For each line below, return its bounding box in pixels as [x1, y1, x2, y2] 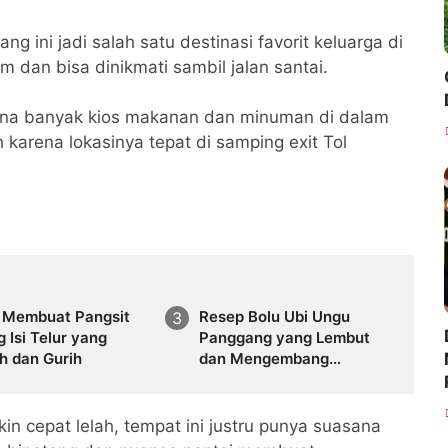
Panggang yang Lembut [198, 327, 370, 347]
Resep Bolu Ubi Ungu [198, 306, 350, 326]
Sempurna [198, 369, 273, 389]
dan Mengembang [198, 348, 329, 368]
